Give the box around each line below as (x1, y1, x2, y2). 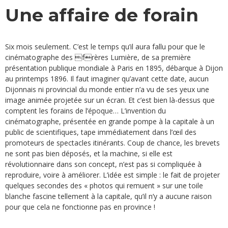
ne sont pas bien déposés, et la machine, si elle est (5, 149, 173, 159)
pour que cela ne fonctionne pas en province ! (5, 202, 155, 212)
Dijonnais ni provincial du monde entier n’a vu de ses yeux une (5, 84, 209, 95)
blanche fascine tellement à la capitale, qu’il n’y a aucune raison (5, 191, 212, 202)
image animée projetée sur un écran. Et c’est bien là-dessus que (5, 95, 215, 105)
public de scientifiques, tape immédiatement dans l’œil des (5, 127, 196, 137)
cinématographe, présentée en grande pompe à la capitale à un (5, 117, 214, 127)
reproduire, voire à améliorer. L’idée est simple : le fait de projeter (5, 170, 220, 180)
